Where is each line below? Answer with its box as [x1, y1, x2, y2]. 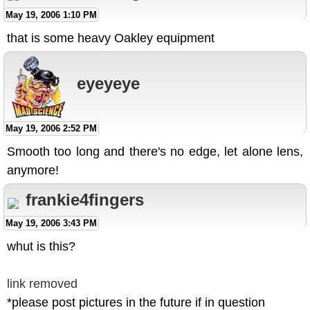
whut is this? [7, 239, 75, 254]
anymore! [7, 163, 59, 178]
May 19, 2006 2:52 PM [6, 123, 97, 134]
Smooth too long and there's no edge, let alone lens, [7, 145, 303, 159]
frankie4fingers [26, 190, 144, 210]
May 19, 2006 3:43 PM [6, 218, 97, 229]
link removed [7, 277, 77, 291]
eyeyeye [77, 73, 140, 93]
